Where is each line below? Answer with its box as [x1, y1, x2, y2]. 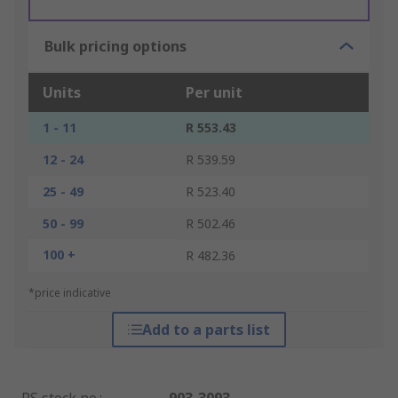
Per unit [186, 83, 243, 103]
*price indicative [28, 285, 111, 301]
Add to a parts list [141, 320, 270, 340]
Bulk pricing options [44, 36, 187, 57]
